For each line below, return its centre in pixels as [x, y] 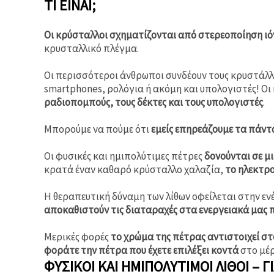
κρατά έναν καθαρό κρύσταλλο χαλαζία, [135, 169]
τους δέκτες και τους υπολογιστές [189, 102]
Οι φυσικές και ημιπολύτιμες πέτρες [124, 156]
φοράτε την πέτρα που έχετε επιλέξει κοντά [141, 250]
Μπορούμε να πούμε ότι [98, 129]
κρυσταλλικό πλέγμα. [91, 48]
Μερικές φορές [77, 236]
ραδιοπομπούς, [79, 102]
